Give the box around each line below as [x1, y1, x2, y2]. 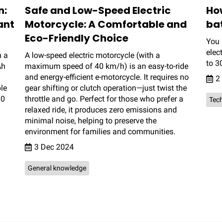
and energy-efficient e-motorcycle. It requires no [25, 72, 189, 82]
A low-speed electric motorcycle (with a [25, 51, 161, 60]
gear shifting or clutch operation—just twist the [25, 83, 187, 93]
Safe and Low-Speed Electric [25, 3, 171, 18]
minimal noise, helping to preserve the [25, 116, 157, 126]
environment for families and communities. [25, 127, 176, 137]
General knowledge [28, 164, 87, 172]
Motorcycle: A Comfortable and [25, 17, 187, 32]
